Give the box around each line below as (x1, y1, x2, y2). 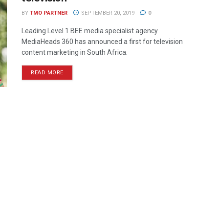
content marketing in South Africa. (22, 48, 128, 56)
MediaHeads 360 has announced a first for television (22, 38, 183, 45)
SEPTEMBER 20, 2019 (79, 10, 134, 16)
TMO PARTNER (30, 10, 67, 16)
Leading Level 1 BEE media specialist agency (22, 27, 158, 35)
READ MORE (31, 69, 64, 76)
